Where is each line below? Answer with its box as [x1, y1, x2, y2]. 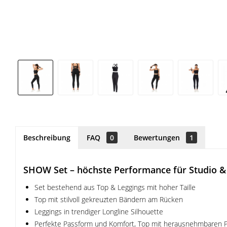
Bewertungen [134, 133, 182, 142]
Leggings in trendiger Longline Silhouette [34, 207, 163, 216]
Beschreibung [23, 133, 70, 142]
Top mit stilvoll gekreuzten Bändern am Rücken [34, 195, 183, 204]
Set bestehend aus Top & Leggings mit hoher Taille [34, 182, 196, 192]
